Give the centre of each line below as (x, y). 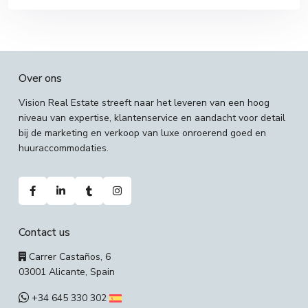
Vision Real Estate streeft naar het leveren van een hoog (144, 102)
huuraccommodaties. (64, 148)
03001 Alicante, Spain (67, 272)
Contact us (44, 232)
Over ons (40, 78)
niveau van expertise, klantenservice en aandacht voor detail (152, 118)
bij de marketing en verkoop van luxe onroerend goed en (142, 133)
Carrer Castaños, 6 (68, 256)
